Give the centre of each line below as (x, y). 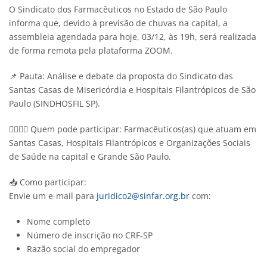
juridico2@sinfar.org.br (143, 196)
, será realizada (226, 37)
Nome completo (58, 221)
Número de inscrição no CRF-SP (90, 235)
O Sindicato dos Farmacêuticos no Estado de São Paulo (118, 9)
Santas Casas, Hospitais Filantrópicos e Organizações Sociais (130, 143)
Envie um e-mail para (53, 196)
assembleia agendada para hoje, (75, 37)
